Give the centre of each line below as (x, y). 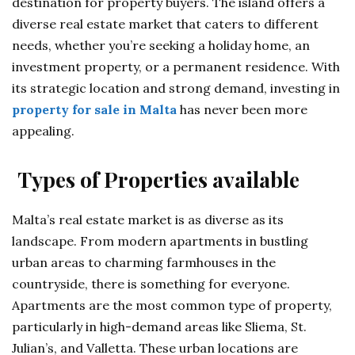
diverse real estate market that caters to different (165, 24)
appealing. (43, 131)
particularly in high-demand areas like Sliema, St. (159, 326)
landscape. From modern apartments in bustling (160, 241)
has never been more (242, 109)
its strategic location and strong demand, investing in (176, 88)
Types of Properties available (158, 179)
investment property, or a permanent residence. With (176, 67)
